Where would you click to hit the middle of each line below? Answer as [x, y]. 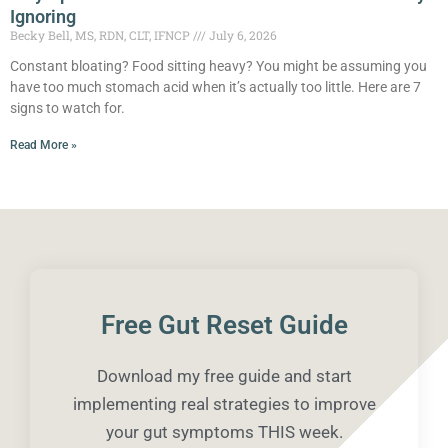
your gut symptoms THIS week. [224, 431]
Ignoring [43, 16]
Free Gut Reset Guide [224, 324]
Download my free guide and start [224, 375]
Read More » [43, 144]
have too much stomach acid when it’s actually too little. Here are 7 [215, 86]
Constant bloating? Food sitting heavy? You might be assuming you [218, 65]
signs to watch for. [67, 107]
